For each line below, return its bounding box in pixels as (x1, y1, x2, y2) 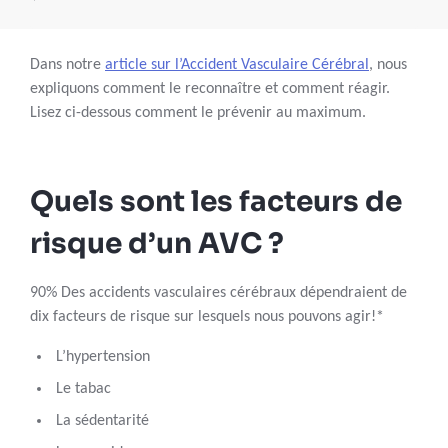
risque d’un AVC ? (30, 226, 284, 262)
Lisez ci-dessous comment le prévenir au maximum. (30, 105, 366, 122)
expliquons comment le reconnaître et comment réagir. (30, 81, 390, 98)
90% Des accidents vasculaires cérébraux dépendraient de (30, 285, 407, 302)
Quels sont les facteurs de (30, 184, 402, 220)
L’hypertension (56, 349, 150, 366)
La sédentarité (56, 413, 149, 430)
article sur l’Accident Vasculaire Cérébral (105, 57, 369, 74)
